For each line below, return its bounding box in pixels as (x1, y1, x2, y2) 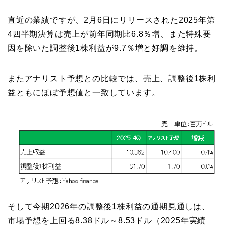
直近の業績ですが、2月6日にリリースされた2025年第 (8, 16, 215, 25)
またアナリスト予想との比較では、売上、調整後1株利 (8, 74, 216, 83)
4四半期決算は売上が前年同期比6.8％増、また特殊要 (8, 30, 211, 39)
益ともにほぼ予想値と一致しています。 (8, 88, 160, 97)
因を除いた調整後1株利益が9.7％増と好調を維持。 (8, 44, 203, 53)
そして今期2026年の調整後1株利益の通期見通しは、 (8, 202, 210, 211)
